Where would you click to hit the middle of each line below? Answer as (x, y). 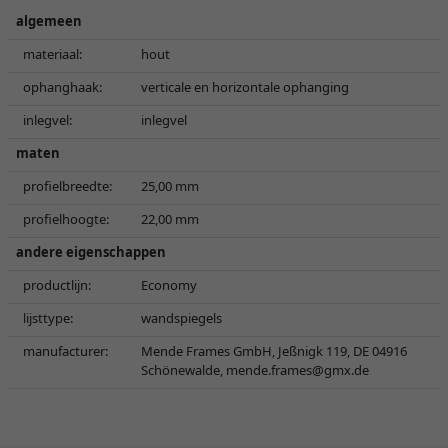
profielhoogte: (66, 219)
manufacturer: (65, 351)
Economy (169, 285)
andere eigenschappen (91, 252)
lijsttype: (48, 318)
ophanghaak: (62, 87)
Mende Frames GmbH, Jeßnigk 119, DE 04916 (274, 351)
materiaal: (52, 54)
